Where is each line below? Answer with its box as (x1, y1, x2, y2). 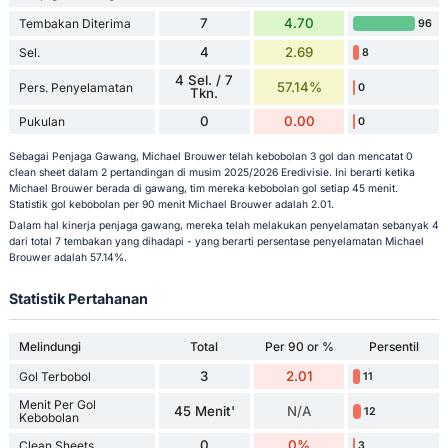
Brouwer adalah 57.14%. (8, 250, 127, 264)
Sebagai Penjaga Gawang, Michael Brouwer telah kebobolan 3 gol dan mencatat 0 (8, 149, 413, 163)
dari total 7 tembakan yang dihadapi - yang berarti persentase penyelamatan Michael (8, 234, 424, 248)
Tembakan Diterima (18, 16, 131, 32)
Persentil (368, 339, 419, 355)
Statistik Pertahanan (8, 289, 148, 307)
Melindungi (18, 339, 81, 355)
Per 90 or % (264, 339, 334, 355)
